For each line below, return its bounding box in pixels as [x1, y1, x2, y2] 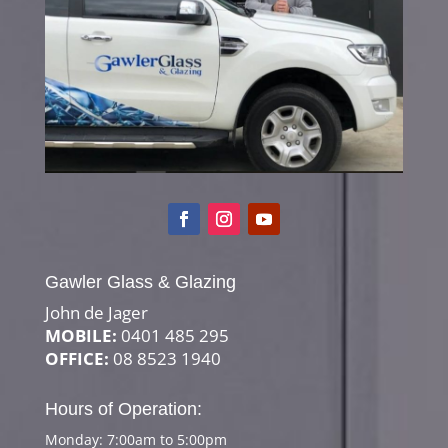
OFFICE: [44, 346, 109, 370]
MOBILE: [44, 323, 117, 347]
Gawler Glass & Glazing [44, 271, 236, 292]
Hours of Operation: [44, 398, 202, 419]
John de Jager [44, 300, 148, 324]
